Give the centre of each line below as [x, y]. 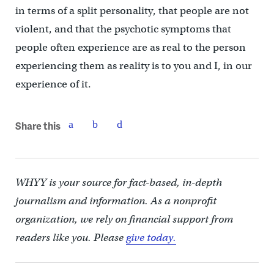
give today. [151, 237]
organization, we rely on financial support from [124, 219]
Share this [38, 126]
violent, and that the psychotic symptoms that [123, 29]
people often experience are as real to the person [130, 47]
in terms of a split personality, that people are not [132, 10]
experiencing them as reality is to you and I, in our [133, 65]
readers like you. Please [70, 237]
